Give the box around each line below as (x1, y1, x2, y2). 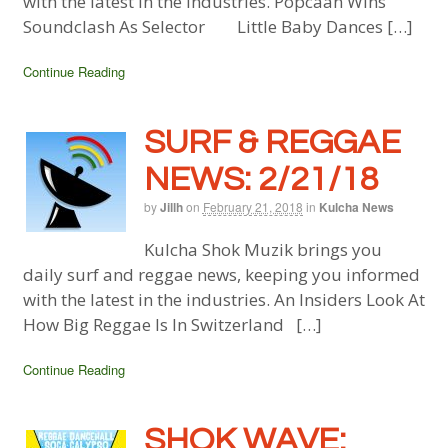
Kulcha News (318, 197, 394, 216)
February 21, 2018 (202, 197, 303, 215)
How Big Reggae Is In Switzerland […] (22, 313, 322, 337)
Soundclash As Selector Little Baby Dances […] (22, 15, 413, 39)
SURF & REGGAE (143, 124, 401, 160)
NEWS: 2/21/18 (143, 161, 379, 197)
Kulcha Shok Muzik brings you (143, 238, 382, 262)
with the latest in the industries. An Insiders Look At (22, 288, 425, 312)
